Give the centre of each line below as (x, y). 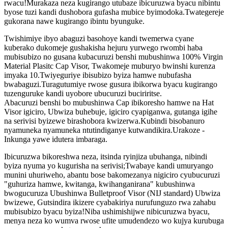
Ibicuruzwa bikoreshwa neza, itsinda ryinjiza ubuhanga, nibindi (106, 157)
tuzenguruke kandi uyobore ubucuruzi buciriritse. (83, 94)
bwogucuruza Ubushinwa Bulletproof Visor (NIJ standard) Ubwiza (112, 193)
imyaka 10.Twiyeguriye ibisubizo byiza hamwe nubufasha (98, 75)
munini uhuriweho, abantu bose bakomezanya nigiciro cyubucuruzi (112, 175)
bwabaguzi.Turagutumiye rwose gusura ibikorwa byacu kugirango (111, 84)
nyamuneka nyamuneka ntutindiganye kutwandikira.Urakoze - (104, 130)
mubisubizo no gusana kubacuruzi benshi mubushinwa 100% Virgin (113, 57)
